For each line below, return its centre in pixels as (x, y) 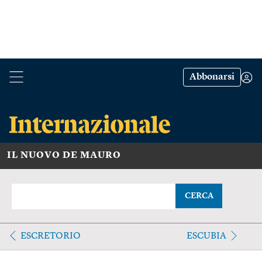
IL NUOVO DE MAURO (64, 155)
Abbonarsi (212, 77)
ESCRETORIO (51, 236)
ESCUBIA (206, 236)
